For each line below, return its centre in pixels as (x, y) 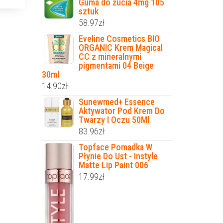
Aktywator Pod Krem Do (121, 111)
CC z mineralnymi (110, 57)
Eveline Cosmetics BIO (119, 39)
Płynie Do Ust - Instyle (118, 156)
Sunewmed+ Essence (116, 102)
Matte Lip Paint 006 (113, 165)
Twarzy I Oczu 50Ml (114, 120)
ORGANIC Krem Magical (120, 48)
